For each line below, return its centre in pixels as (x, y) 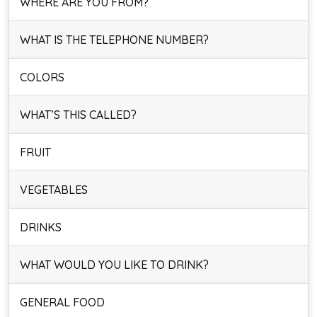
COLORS (42, 77)
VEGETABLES (54, 190)
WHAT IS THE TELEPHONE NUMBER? (114, 40)
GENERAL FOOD (62, 302)
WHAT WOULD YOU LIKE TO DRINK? (114, 265)
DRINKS (41, 227)
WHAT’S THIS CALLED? (78, 115)
